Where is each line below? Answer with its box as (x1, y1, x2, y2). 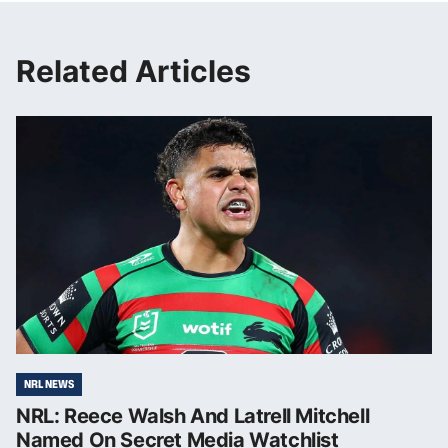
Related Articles (16, 52, 251, 89)
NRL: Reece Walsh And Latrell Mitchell (16, 403, 370, 428)
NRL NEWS (24, 375, 74, 392)
